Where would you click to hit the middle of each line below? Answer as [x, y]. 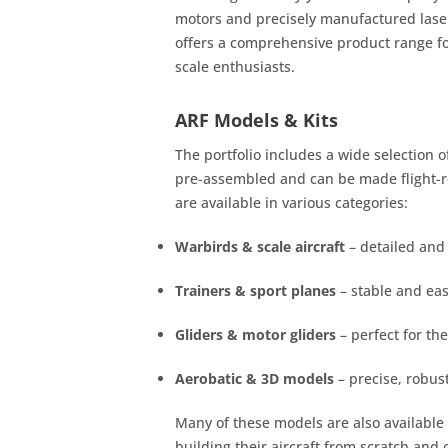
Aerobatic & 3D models [254, 378]
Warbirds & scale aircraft [260, 246]
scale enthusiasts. [235, 66]
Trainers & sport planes [255, 290]
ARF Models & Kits [256, 120]
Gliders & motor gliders [255, 334]
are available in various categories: [291, 202]
